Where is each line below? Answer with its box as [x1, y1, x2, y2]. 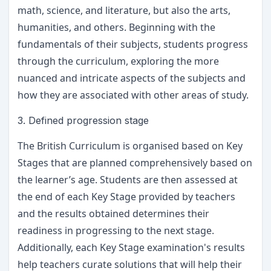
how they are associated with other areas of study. [18, 88, 249, 102]
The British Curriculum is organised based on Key [18, 139, 243, 152]
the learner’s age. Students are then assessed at [18, 173, 238, 186]
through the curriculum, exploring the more [18, 54, 219, 68]
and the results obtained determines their [18, 207, 209, 220]
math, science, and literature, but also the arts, [18, 4, 230, 17]
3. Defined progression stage [18, 114, 152, 126]
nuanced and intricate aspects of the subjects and [18, 71, 246, 85]
